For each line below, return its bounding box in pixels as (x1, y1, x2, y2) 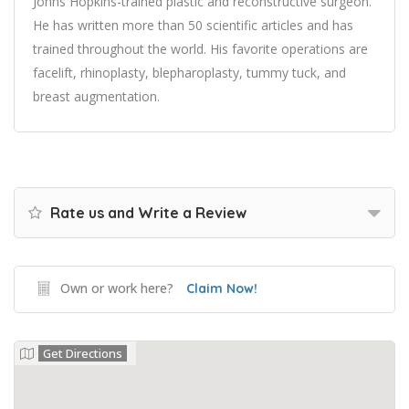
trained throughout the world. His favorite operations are (33, 40, 368, 58)
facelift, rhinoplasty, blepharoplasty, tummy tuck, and (33, 64, 346, 81)
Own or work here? (60, 279, 173, 297)
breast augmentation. (33, 88, 160, 105)
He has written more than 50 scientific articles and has (33, 16, 353, 34)
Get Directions (43, 345, 122, 362)
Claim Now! (186, 280, 257, 297)
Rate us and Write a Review (47, 204, 246, 222)
